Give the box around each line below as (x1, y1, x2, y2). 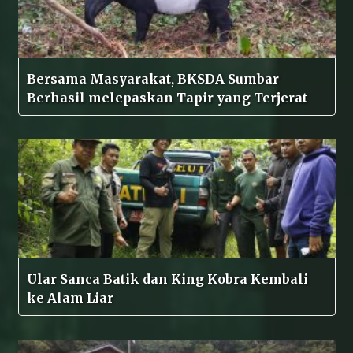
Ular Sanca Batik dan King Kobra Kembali (26, 271, 308, 288)
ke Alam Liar (26, 290, 113, 307)
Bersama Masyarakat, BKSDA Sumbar (26, 71, 279, 87)
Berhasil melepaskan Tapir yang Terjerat (253, 90, 307, 106)
